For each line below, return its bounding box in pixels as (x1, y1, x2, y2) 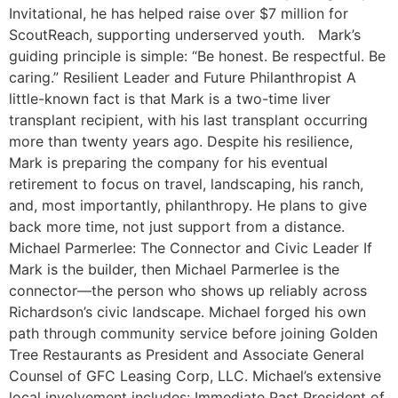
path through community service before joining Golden (9, 324, 378, 343)
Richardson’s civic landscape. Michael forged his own (9, 303, 366, 322)
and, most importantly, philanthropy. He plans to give (9, 196, 367, 215)
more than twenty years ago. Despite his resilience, (9, 132, 353, 151)
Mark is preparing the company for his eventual (9, 154, 328, 172)
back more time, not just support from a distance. (9, 218, 345, 236)
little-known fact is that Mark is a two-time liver (9, 90, 330, 108)
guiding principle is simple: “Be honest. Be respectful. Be (9, 47, 386, 66)
